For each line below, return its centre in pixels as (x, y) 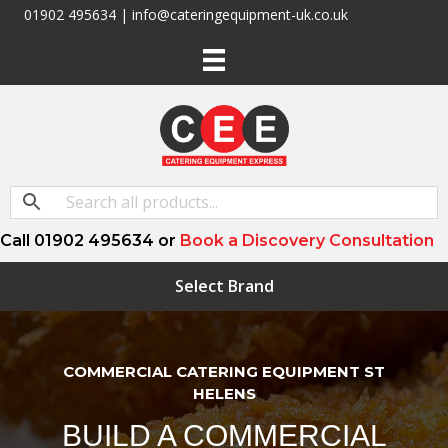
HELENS (224, 393)
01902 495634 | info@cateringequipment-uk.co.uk (186, 14)
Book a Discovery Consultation (307, 240)
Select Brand (224, 285)
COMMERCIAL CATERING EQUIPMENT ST (224, 371)
